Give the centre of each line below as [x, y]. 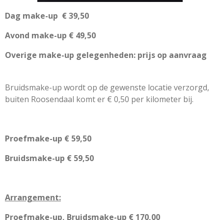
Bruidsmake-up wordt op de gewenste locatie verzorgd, [107, 87]
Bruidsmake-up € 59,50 [49, 158]
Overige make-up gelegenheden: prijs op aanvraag [106, 55]
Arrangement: [33, 197]
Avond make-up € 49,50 [50, 35]
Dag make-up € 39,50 [47, 15]
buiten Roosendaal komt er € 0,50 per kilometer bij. [99, 99]
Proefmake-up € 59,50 [48, 138]
